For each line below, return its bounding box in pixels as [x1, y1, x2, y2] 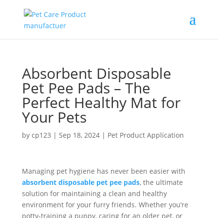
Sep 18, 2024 [58, 130, 100, 140]
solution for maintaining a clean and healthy [21, 189, 167, 198]
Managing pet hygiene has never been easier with [21, 166, 185, 176]
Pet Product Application [107, 130, 184, 140]
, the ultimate [139, 178, 183, 187]
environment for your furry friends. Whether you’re [21, 200, 188, 209]
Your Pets [21, 107, 87, 127]
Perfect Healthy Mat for [21, 92, 181, 112]
